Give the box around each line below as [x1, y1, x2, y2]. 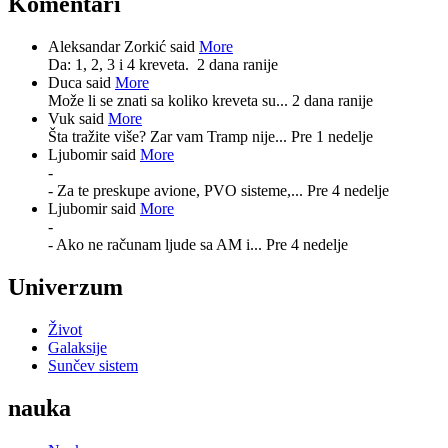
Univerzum [8, 273, 123, 300]
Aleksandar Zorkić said [48, 37, 199, 55]
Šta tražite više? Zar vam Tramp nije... [48, 127, 291, 145]
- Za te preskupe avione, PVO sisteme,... [48, 181, 307, 199]
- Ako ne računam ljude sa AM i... [48, 235, 266, 253]
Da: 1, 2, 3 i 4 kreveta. [48, 55, 197, 73]
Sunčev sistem [48, 356, 138, 374]
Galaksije [48, 338, 107, 356]
